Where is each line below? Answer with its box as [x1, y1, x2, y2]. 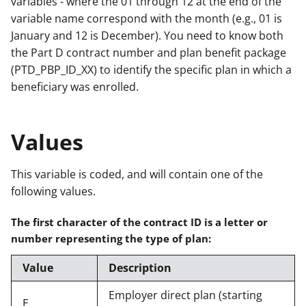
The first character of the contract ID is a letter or [11, 214, 268, 229]
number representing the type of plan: [11, 231, 211, 245]
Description [109, 260, 171, 275]
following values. [11, 183, 96, 199]
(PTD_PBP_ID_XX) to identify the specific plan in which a [11, 61, 292, 77]
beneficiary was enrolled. [11, 79, 139, 94]
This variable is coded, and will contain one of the [11, 166, 263, 182]
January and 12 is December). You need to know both [11, 27, 283, 43]
